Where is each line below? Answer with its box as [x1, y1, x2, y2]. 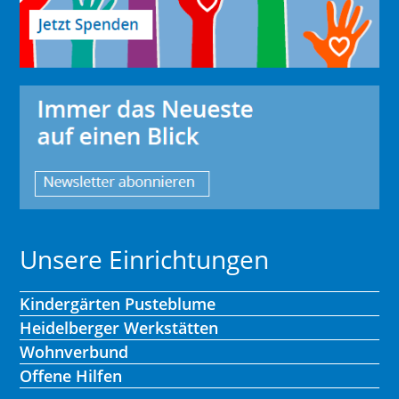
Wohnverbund [20, 340, 129, 362]
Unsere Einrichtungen [20, 241, 270, 276]
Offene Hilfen [20, 364, 123, 387]
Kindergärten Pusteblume [20, 292, 216, 314]
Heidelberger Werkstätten [20, 316, 219, 338]
